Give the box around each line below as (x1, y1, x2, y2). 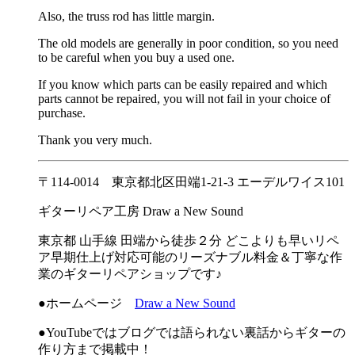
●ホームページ (38, 296, 135, 310)
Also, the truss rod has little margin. (38, 10, 215, 23)
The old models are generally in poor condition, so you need (38, 36, 338, 50)
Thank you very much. (38, 133, 152, 147)
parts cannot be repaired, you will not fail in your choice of (38, 92, 330, 105)
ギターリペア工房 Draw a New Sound (38, 204, 243, 218)
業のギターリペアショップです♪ (38, 267, 222, 281)
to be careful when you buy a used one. (38, 51, 235, 64)
